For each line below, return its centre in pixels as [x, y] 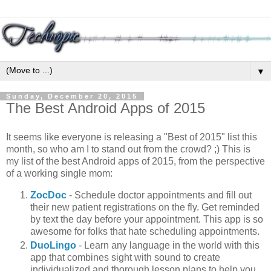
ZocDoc [48, 195]
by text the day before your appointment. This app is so [147, 219]
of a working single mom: [59, 173]
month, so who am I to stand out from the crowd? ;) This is [128, 149]
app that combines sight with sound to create [125, 258]
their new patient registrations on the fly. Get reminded [145, 207]
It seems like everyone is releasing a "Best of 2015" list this [132, 137]
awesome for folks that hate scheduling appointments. [146, 231]
